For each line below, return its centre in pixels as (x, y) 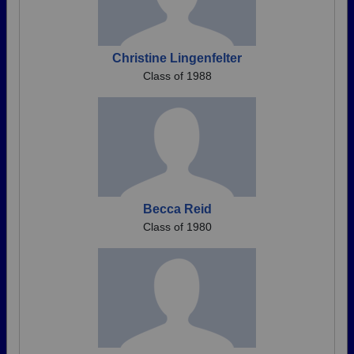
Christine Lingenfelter (177, 58)
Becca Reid (177, 209)
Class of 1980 (177, 227)
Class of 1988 (177, 76)
